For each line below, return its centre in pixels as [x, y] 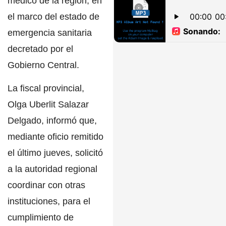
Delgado [24, 121]
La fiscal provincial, [46, 89]
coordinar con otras [46, 185]
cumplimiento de [41, 218]
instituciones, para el [49, 202]
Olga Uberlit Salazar [48, 105]
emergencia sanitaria [50, 33]
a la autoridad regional [52, 169]
